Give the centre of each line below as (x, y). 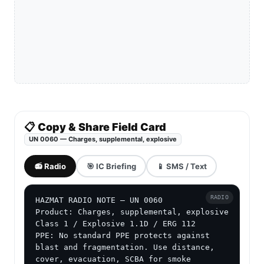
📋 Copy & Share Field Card (95, 127)
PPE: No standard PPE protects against (123, 236)
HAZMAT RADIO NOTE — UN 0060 (99, 200)
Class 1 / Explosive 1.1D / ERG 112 (115, 224)
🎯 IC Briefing (111, 166)
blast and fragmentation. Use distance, (125, 247)
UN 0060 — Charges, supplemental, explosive (103, 139)
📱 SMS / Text (181, 166)
